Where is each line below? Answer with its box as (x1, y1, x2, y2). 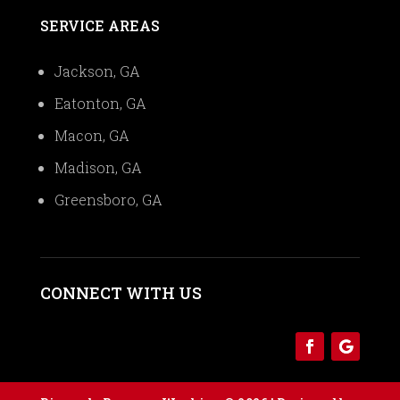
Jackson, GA (54, 61, 140, 80)
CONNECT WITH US (39, 281, 202, 304)
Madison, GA (54, 157, 142, 177)
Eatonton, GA (54, 93, 146, 112)
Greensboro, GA (54, 189, 162, 209)
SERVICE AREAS (39, 15, 160, 35)
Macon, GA (54, 125, 129, 145)
